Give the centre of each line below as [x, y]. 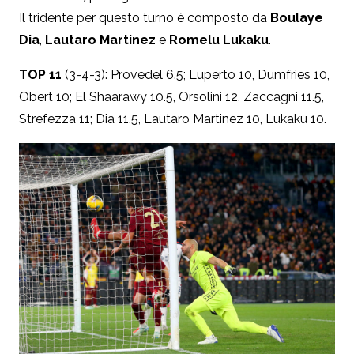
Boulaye [297, 17]
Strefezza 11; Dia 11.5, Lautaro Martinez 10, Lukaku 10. [173, 119]
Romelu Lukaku [219, 40]
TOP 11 [40, 74]
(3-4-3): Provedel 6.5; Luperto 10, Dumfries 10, [196, 74]
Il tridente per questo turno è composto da [145, 17]
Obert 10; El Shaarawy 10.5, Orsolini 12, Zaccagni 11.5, [171, 96]
